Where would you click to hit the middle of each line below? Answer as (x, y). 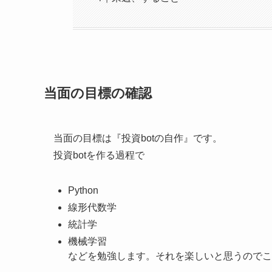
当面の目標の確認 (98, 93)
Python (83, 190)
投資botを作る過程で (99, 155)
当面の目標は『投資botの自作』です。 (138, 138)
